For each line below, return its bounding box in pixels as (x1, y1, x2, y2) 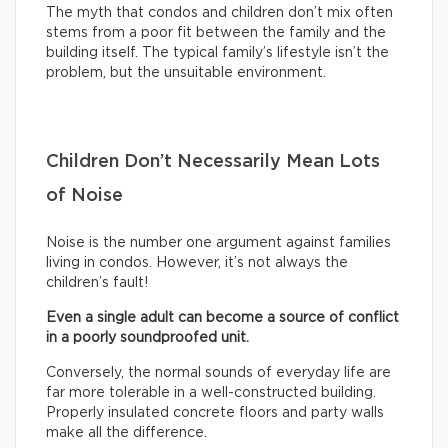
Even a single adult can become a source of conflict (46, 311, 399, 326)
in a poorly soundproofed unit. (46, 331, 249, 346)
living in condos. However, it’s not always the (46, 256, 348, 271)
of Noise (46, 187, 123, 206)
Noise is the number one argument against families (46, 236, 391, 251)
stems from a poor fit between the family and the (46, 26, 386, 41)
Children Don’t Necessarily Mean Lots (46, 153, 380, 172)
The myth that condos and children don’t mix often (46, 6, 393, 21)
